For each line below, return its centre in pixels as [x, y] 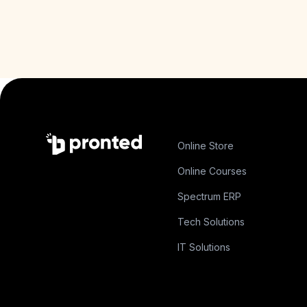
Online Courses [212, 171]
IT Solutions [204, 247]
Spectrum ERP [209, 196]
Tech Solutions [211, 222]
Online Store [205, 146]
